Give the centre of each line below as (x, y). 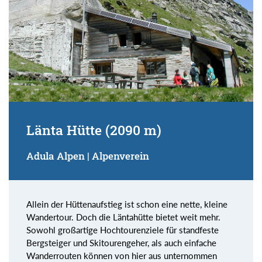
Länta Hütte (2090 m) (94, 130)
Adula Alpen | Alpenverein (88, 156)
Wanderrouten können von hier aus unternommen (122, 255)
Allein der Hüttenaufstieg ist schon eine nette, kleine (127, 204)
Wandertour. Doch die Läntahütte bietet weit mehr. (123, 217)
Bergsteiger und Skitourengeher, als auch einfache (121, 242)
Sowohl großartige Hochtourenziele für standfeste (123, 230)
